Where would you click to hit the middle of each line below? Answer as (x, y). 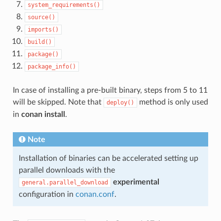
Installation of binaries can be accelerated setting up (108, 158)
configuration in (47, 194)
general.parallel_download (65, 182)
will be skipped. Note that (58, 102)
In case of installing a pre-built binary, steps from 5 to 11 (110, 90)
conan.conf (95, 194)
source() (41, 17)
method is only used (172, 102)
